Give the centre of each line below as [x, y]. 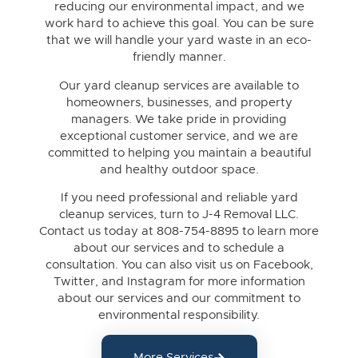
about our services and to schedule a [179, 249]
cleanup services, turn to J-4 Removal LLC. [179, 215]
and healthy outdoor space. [179, 169]
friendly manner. [179, 58]
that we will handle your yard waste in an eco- [179, 41]
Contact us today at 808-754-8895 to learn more [179, 232]
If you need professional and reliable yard [179, 198]
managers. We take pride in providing [179, 119]
